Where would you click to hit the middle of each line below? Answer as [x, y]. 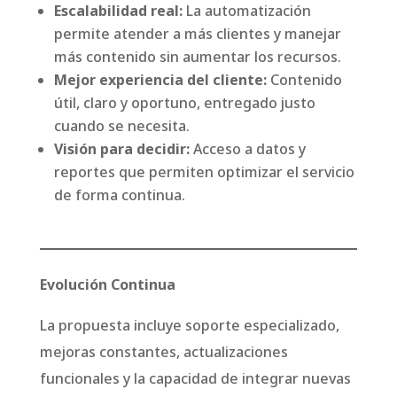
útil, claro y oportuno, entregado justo [184, 103]
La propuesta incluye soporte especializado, [189, 326]
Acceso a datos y [247, 149]
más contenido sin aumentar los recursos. [197, 57]
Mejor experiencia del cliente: [160, 80]
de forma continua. [119, 195]
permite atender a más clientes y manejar [197, 34]
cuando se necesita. [121, 126]
